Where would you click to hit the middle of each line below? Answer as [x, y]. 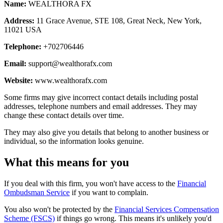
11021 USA [23, 29]
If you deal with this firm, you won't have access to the [91, 183]
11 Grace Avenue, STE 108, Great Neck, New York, [118, 20]
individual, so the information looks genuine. [74, 141]
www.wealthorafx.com [70, 80]
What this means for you [66, 162]
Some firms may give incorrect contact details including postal [101, 97]
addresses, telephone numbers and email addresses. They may [101, 106]
